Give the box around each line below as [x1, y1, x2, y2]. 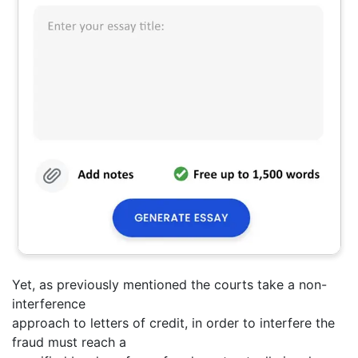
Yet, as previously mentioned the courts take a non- [12, 276, 327, 293]
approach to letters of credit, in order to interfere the [12, 315, 335, 332]
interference [12, 296, 86, 312]
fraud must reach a [12, 334, 126, 351]
